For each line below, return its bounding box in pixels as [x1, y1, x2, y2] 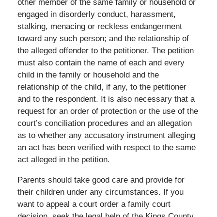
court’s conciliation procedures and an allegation [17, 118, 192, 128]
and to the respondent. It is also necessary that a [17, 94, 195, 104]
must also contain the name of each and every [17, 58, 185, 67]
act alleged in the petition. [17, 155, 110, 164]
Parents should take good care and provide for [17, 175, 185, 185]
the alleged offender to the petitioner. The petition [17, 46, 194, 55]
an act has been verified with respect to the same [17, 142, 196, 152]
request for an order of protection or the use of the [17, 106, 198, 116]
